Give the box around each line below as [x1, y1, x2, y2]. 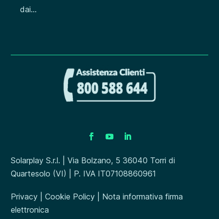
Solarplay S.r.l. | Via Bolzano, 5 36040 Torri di [11, 155, 175, 165]
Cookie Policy [45, 191, 95, 201]
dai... [20, 4, 37, 14]
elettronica [11, 204, 49, 215]
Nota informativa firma [102, 191, 183, 201]
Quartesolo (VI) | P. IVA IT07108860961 [11, 168, 156, 178]
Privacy [11, 191, 38, 201]
